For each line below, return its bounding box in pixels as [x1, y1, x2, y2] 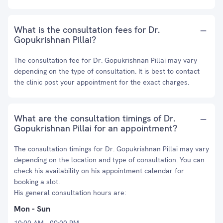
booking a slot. [14, 177, 60, 186]
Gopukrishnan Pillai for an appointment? [14, 122, 177, 134]
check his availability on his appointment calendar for [14, 166, 184, 175]
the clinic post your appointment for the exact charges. [14, 78, 189, 87]
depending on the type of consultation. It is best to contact [14, 67, 200, 76]
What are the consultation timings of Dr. [14, 112, 175, 124]
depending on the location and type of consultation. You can [14, 155, 205, 164]
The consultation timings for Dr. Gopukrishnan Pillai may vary [14, 144, 209, 153]
